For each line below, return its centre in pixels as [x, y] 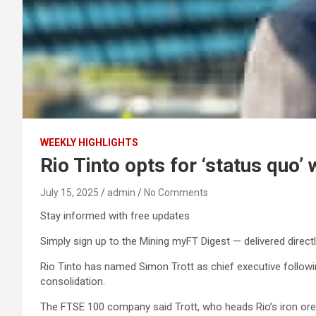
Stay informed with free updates [115, 216]
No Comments [176, 193]
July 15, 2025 [69, 193]
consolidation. [73, 281]
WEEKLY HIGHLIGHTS [89, 142]
